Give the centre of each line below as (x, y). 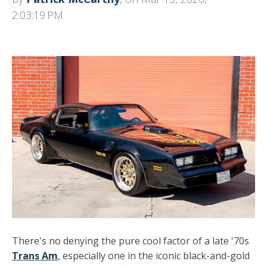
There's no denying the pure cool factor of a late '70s (131, 240)
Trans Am (35, 255)
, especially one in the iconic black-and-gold (154, 255)
